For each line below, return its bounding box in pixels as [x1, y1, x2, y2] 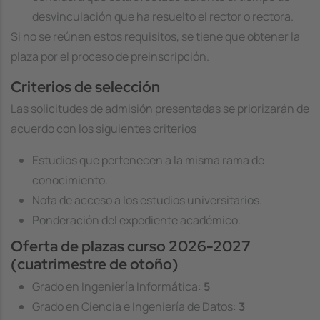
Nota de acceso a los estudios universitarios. [32, 191, 262, 208]
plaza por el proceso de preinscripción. [11, 48, 209, 64]
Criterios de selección [11, 76, 160, 96]
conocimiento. [32, 171, 108, 188]
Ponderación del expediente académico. [32, 211, 243, 228]
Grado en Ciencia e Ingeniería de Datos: [32, 298, 236, 314]
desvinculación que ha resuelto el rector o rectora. [32, 8, 294, 24]
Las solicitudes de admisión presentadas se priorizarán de [11, 100, 309, 116]
